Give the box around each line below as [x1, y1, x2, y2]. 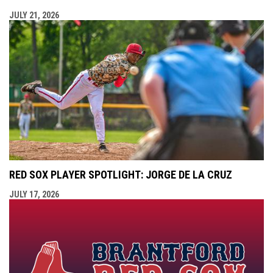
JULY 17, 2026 [9, 190, 59, 200]
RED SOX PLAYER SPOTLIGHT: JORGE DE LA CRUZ [9, 168, 232, 182]
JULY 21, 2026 [9, 10, 59, 21]
